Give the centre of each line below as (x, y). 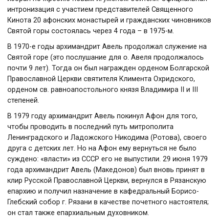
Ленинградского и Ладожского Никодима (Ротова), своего (107, 138)
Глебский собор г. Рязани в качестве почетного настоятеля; (108, 202)
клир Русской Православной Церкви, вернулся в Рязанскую (107, 181)
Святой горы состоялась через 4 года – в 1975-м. (91, 31)
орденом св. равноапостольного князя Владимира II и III (103, 90)
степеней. (23, 100)
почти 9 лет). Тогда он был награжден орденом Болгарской (108, 68)
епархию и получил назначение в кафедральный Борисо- (103, 191)
